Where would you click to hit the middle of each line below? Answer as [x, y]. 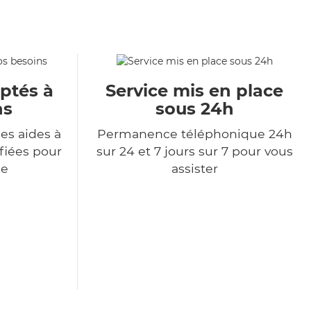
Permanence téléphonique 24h [194, 134]
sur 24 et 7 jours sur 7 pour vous [194, 151]
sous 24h [194, 109]
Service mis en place [194, 91]
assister [194, 169]
